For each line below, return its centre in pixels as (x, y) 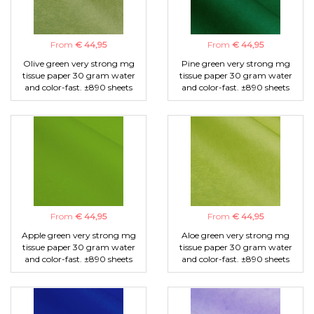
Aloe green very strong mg (235, 235)
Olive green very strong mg (78, 64)
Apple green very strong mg (78, 235)
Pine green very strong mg (235, 64)
